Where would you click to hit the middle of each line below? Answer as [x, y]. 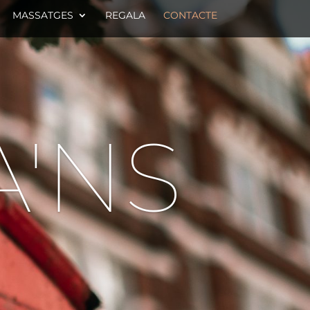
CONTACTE [190, 15]
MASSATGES [43, 15]
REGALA [125, 15]
